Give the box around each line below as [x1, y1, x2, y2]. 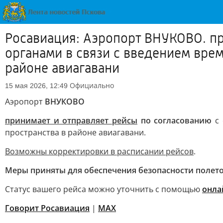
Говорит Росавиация [5, 203, 90, 214]
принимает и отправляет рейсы [5, 115, 137, 126]
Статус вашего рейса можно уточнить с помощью [5, 184, 202, 195]
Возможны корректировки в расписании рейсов [5, 146, 194, 157]
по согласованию [137, 115, 212, 126]
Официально [70, 81, 114, 90]
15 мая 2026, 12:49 [5, 82, 68, 90]
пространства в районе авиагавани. [5, 127, 146, 138]
